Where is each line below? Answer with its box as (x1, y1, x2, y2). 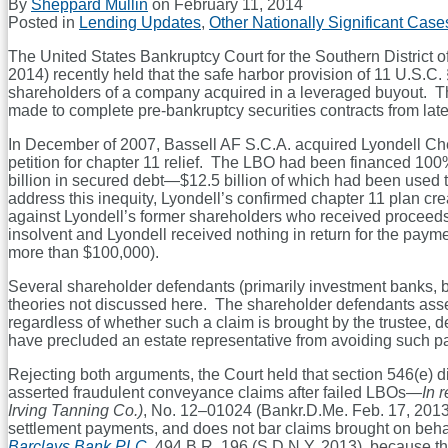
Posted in (8, 14, 79, 32)
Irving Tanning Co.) (8, 402, 143, 420)
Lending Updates (79, 14, 201, 32)
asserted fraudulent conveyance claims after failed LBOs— (8, 384, 422, 402)
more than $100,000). (8, 244, 159, 262)
